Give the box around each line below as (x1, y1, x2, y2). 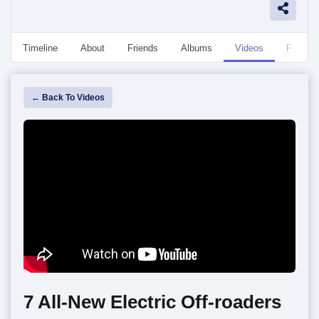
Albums (181, 43, 212, 53)
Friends (127, 43, 158, 53)
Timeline (23, 43, 58, 53)
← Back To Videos (31, 93, 105, 103)
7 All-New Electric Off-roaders (23, 291, 281, 312)
